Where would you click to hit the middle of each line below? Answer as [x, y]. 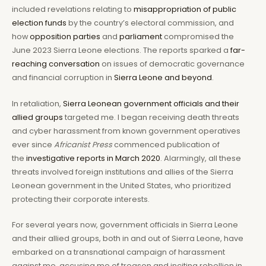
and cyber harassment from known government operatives [126, 131]
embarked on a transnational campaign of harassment [118, 252]
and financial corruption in [63, 78]
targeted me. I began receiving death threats [151, 117]
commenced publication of [166, 144]
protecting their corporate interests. [81, 199]
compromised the [198, 37]
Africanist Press [83, 144]
